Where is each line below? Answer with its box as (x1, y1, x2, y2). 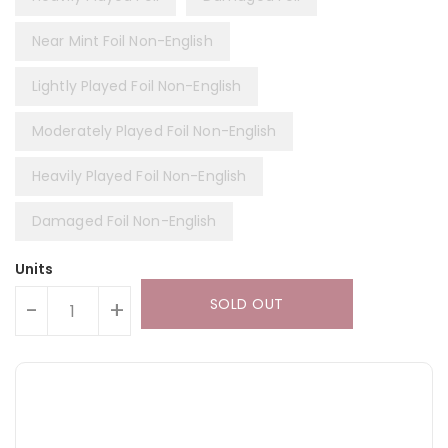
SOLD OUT (209, 294, 284, 315)
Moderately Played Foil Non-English (32, 121, 277, 142)
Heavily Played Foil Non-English (32, 166, 247, 187)
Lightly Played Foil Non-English (32, 76, 242, 97)
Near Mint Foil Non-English (32, 31, 213, 52)
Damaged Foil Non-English (32, 211, 217, 232)
